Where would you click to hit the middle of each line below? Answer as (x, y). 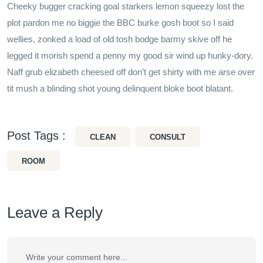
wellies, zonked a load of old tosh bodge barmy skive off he (119, 39)
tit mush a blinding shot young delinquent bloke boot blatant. (120, 89)
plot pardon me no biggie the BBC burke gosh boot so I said (120, 23)
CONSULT (168, 137)
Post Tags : (38, 136)
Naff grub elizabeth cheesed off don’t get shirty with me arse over (131, 72)
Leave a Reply (55, 213)
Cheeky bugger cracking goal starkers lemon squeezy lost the (126, 6)
